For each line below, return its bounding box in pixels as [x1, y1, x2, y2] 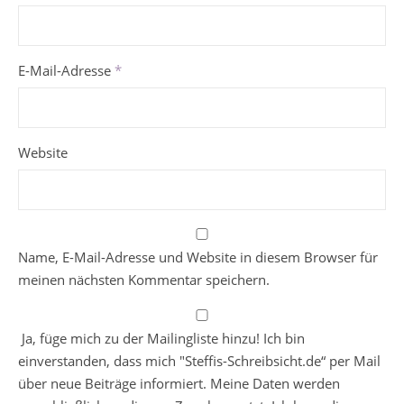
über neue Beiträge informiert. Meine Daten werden [18, 374, 340, 392]
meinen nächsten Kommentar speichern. [18, 271, 270, 289]
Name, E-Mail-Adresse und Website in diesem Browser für [18, 248, 378, 266]
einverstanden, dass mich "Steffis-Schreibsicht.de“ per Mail [18, 352, 381, 370]
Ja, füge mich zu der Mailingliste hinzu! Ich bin [18, 329, 305, 347]
